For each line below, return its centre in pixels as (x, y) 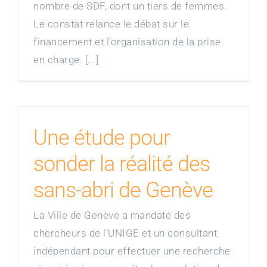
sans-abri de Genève (123, 190)
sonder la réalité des (122, 164)
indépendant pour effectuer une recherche (132, 251)
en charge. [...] (66, 60)
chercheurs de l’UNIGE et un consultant (125, 233)
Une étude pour (102, 138)
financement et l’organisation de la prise (127, 42)
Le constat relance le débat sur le (111, 24)
